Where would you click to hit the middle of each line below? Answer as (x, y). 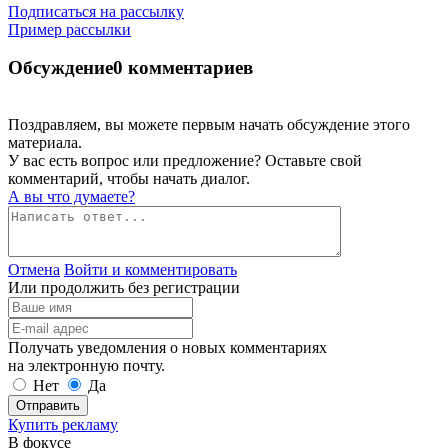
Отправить (48, 406)
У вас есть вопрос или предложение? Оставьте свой (185, 161)
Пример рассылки (69, 29)
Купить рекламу (63, 425)
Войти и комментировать (150, 270)
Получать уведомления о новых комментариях (167, 348)
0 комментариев (183, 68)
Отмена (34, 270)
